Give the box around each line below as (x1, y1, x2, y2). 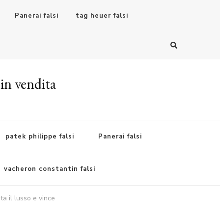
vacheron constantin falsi (3, 164, 95, 173)
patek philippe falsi (5, 132, 74, 141)
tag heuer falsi (76, 11, 128, 20)
